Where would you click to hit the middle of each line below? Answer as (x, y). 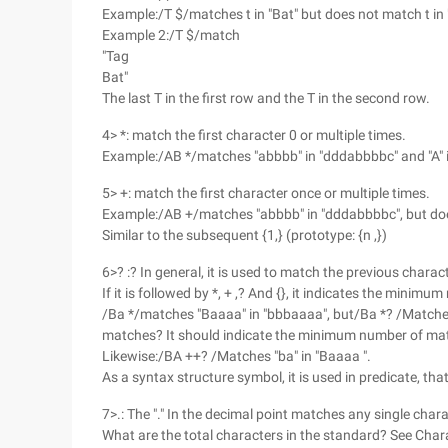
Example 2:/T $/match (171, 35)
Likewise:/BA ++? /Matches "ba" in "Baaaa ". (236, 356)
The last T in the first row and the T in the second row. (266, 98)
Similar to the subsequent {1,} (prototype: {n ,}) (244, 235)
